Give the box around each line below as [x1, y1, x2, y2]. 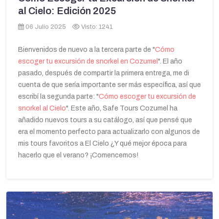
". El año [158, 58, 182, 66]
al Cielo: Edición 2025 [18, 5, 116, 17]
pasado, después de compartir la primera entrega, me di [18, 69, 189, 77]
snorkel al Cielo [18, 105, 66, 112]
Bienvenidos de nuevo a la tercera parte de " [18, 46, 155, 54]
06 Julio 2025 [25, 23, 66, 31]
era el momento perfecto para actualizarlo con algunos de [18, 128, 200, 136]
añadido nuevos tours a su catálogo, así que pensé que [18, 116, 192, 124]
